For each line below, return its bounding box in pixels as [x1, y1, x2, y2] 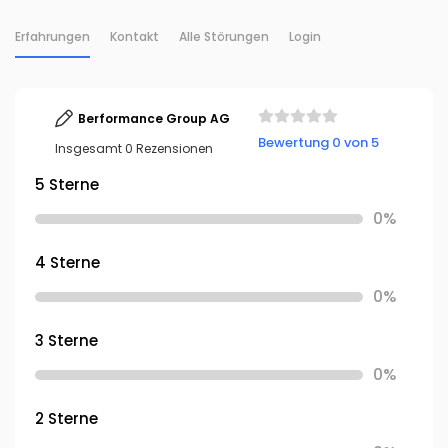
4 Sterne [35, 252, 100, 273]
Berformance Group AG [78, 110, 230, 127]
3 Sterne [35, 330, 98, 351]
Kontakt [110, 28, 159, 45]
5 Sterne [35, 174, 99, 195]
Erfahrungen [15, 28, 90, 45]
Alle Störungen [179, 28, 269, 45]
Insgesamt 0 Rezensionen [55, 140, 213, 157]
